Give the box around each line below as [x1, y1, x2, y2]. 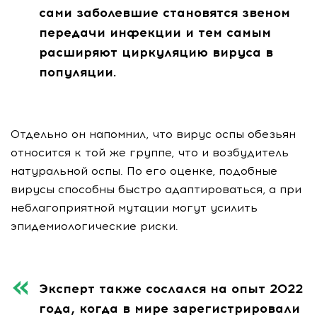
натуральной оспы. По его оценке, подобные [11, 164, 277, 178]
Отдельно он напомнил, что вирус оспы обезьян [11, 127, 296, 141]
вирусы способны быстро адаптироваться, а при [11, 183, 301, 196]
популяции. [39, 64, 116, 80]
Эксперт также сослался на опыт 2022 [39, 281, 303, 296]
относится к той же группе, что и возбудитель [11, 146, 289, 159]
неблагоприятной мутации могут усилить [11, 201, 258, 214]
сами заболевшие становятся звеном [39, 5, 290, 21]
